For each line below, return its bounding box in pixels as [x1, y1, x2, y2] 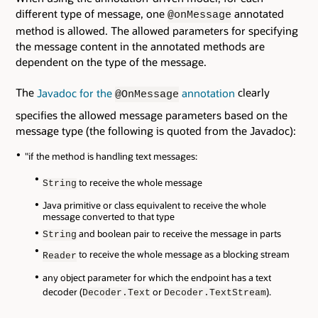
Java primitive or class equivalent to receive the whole [43, 199, 267, 211]
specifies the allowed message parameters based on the [16, 108, 287, 123]
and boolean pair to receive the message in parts [77, 227, 282, 239]
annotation [179, 85, 235, 100]
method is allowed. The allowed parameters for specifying [16, 23, 298, 38]
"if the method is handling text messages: [24, 150, 197, 163]
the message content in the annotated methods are [16, 39, 265, 54]
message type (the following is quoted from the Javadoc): [16, 124, 296, 138]
